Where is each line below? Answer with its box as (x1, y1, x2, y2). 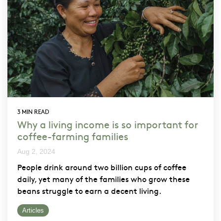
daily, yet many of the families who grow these (17, 173, 190, 184)
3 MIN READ (17, 108, 49, 116)
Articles (22, 207, 44, 215)
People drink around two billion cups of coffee (17, 161, 186, 173)
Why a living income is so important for (17, 117, 198, 131)
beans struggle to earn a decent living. (17, 185, 161, 196)
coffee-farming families (17, 129, 128, 143)
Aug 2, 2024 (17, 147, 55, 156)
